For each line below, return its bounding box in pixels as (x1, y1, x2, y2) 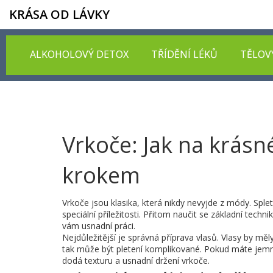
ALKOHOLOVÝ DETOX (30, 48, 129, 61)
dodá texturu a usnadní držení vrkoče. (62, 255, 210, 266)
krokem (62, 160, 140, 190)
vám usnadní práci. (62, 220, 135, 232)
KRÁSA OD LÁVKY (9, 6, 110, 23)
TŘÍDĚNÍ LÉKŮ (151, 48, 218, 61)
